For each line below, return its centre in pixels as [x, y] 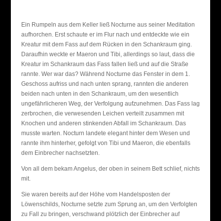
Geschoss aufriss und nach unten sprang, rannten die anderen [105, 84]
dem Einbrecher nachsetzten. [60, 153]
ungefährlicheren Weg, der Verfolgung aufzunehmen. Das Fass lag [110, 104]
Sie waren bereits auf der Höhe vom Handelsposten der [95, 194]
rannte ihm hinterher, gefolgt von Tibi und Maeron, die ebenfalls [106, 143]
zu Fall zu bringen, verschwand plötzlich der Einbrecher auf [100, 214]
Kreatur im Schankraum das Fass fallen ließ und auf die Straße [105, 64]
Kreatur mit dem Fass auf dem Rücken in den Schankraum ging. [106, 44]
